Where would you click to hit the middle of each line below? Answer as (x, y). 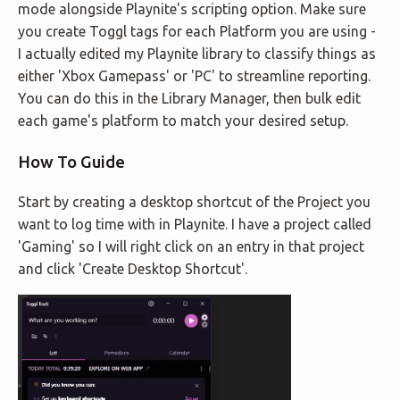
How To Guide (71, 162)
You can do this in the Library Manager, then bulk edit (189, 99)
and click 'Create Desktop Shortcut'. (133, 269)
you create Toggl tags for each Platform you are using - (197, 32)
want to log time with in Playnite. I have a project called (195, 225)
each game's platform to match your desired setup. (183, 121)
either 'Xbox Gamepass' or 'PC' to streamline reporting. (194, 76)
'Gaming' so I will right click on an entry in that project (191, 247)
